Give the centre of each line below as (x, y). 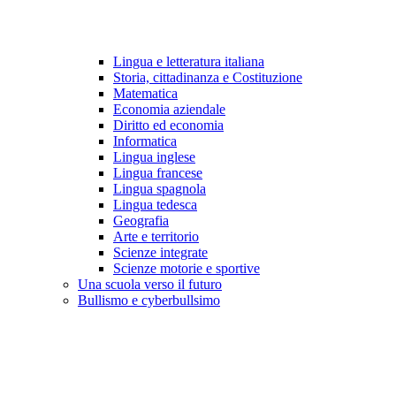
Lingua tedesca (155, 205)
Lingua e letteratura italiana (189, 62)
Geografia (141, 221)
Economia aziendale (169, 110)
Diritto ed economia (168, 126)
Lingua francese (158, 173)
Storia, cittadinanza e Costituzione (208, 78)
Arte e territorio (156, 237)
